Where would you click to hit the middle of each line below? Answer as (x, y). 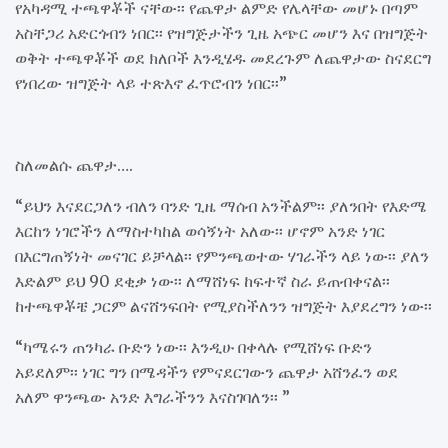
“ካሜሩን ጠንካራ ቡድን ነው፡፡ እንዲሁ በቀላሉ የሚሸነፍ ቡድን (193, 346)
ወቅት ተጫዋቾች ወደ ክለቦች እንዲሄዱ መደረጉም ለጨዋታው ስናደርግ (223, 57)
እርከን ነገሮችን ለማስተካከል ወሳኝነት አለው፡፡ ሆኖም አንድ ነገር (200, 230)
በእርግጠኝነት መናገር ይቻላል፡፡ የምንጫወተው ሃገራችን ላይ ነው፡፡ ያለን (222, 255)
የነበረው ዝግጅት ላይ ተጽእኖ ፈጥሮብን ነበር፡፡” (151, 82)
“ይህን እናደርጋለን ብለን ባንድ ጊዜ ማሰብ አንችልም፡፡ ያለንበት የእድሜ (221, 205)
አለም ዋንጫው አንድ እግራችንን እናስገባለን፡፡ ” (152, 396)
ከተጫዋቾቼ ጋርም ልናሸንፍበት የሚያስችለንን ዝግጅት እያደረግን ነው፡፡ (223, 305)
